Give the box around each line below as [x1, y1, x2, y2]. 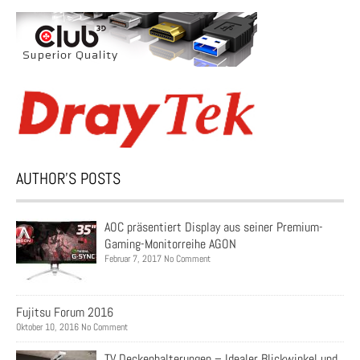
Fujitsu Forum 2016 [16, 304, 113, 321]
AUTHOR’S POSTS [16, 168, 121, 190]
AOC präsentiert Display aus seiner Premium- [104, 219, 323, 236]
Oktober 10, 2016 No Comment [16, 321, 128, 334]
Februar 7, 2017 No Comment [104, 252, 211, 266]
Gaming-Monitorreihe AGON [104, 235, 236, 253]
